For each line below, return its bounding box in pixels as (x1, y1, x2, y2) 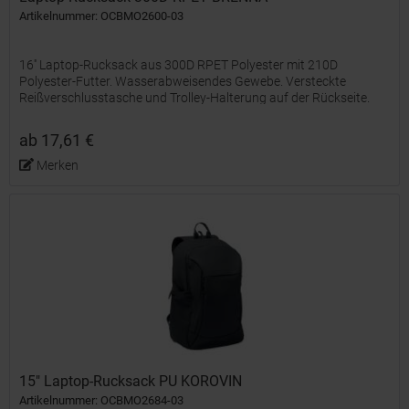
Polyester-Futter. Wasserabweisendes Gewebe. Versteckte (19, 73, 347, 89)
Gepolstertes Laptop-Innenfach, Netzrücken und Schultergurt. (19, 106, 367, 121)
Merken (36, 157, 79, 173)
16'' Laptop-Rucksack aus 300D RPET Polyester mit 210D (19, 57, 339, 72)
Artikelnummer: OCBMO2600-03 (19, 8, 184, 23)
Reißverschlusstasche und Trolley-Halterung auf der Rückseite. (19, 89, 371, 105)
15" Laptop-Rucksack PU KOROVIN (19, 372, 243, 391)
